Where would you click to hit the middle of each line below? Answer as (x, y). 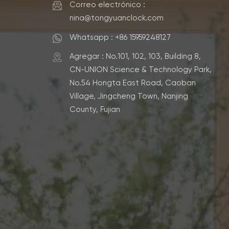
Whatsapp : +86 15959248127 (120, 37)
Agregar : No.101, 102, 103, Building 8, (135, 56)
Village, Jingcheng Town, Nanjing (129, 96)
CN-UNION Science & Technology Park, (141, 70)
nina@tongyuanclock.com (117, 18)
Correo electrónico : (108, 5)
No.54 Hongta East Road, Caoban (133, 83)
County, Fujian (95, 109)
